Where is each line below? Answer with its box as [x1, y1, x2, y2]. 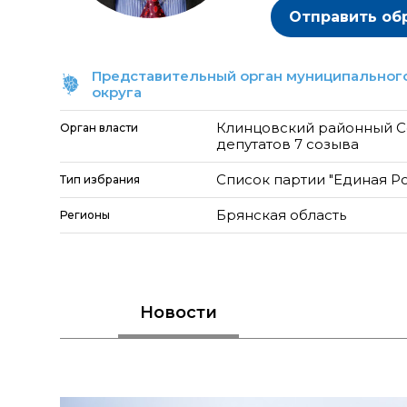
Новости [140, 303, 217, 323]
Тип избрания [60, 173, 140, 186]
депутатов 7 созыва [216, 135, 360, 153]
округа [92, 84, 142, 101]
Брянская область [216, 206, 347, 223]
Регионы [60, 208, 110, 222]
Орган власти [60, 121, 138, 134]
